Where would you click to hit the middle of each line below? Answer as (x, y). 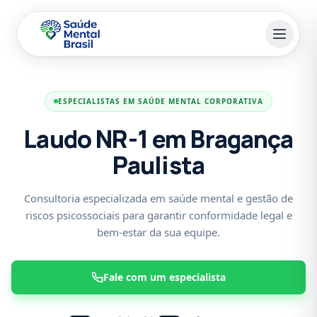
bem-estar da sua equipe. (158, 232)
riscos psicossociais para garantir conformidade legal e (158, 215)
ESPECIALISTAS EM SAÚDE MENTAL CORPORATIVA (161, 101)
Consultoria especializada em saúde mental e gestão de (158, 198)
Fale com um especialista (164, 277)
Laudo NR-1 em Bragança (158, 138)
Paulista (158, 165)
